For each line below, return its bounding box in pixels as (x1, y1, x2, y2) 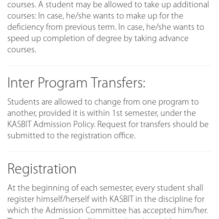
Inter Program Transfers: (7, 76, 145, 91)
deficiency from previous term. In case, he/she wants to (7, 22, 204, 32)
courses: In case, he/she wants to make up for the (7, 11, 183, 21)
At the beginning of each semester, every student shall (7, 183, 203, 193)
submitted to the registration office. (7, 131, 135, 141)
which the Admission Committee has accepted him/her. (7, 206, 208, 216)
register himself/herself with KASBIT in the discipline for (7, 195, 204, 204)
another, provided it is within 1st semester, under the (7, 109, 196, 118)
